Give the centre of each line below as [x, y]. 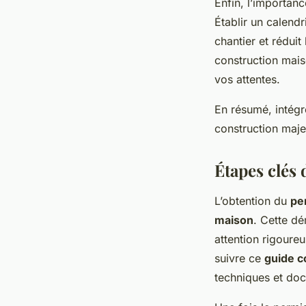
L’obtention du [252, 200]
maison [234, 220]
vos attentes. [247, 79]
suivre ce [239, 258]
